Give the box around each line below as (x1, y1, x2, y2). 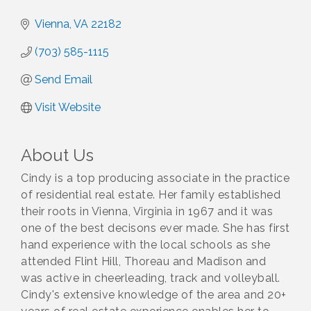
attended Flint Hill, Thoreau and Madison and (21, 255, 266, 269)
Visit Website (35, 101, 101, 115)
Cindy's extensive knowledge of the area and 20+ (21, 288, 287, 302)
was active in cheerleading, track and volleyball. (21, 271, 280, 285)
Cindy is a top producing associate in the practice (21, 171, 289, 185)
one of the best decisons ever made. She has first (21, 221, 290, 235)
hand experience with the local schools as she (21, 238, 271, 252)
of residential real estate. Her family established (21, 188, 280, 202)
